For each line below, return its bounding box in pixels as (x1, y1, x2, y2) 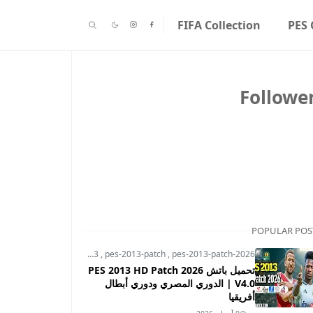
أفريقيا (228, 290, 255, 303)
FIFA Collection (177, 17, 261, 33)
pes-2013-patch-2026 (172, 248, 255, 260)
